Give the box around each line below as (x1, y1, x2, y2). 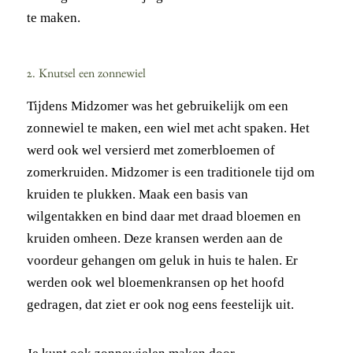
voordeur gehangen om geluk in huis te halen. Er (26, 252, 298, 268)
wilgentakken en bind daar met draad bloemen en (26, 208, 301, 224)
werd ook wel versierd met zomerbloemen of (26, 142, 275, 158)
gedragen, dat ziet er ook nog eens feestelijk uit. (26, 296, 294, 312)
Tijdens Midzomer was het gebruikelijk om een (26, 98, 288, 113)
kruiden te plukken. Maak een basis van (26, 186, 248, 202)
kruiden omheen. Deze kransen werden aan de (26, 230, 283, 246)
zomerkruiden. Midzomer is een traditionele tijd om (26, 164, 314, 180)
